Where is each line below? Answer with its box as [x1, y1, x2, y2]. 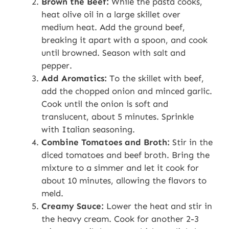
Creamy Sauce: [41, 200, 104, 211]
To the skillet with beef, [107, 73, 204, 83]
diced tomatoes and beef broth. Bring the [41, 149, 210, 160]
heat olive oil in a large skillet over [41, 9, 180, 19]
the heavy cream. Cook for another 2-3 [41, 213, 199, 224]
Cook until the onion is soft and [41, 98, 168, 109]
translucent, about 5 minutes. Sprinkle [41, 111, 194, 122]
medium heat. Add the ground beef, [41, 21, 185, 32]
